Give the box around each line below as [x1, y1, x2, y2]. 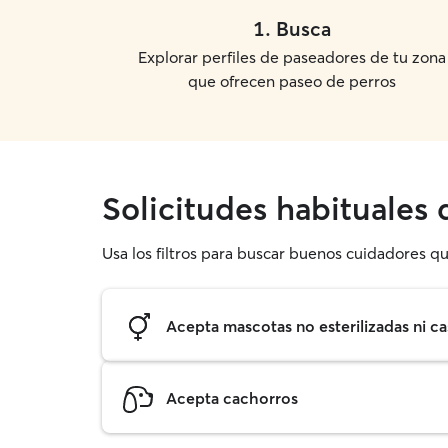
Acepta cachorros [166, 387, 298, 408]
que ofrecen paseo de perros [188, 71, 396, 91]
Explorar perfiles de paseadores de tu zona [138, 47, 446, 67]
